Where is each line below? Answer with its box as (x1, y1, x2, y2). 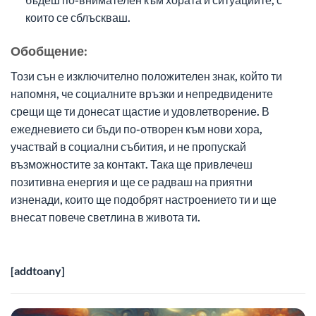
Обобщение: (11, 42, 87, 59)
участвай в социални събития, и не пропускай (11, 139, 246, 153)
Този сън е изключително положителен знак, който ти (11, 68, 282, 83)
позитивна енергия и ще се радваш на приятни (11, 174, 253, 188)
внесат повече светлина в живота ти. (11, 209, 200, 224)
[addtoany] (11, 263, 65, 277)
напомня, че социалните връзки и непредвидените (11, 86, 273, 100)
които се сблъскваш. (25, 11, 130, 25)
